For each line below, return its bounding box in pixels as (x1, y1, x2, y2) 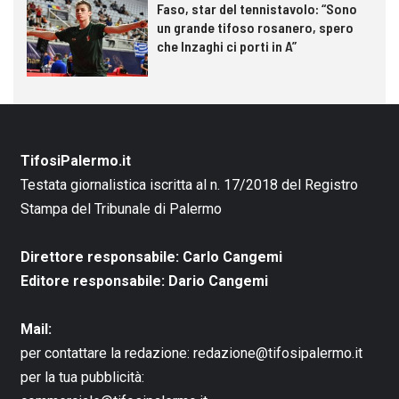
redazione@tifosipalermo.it (192, 344, 362, 362)
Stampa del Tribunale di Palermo (20, 199, 222, 217)
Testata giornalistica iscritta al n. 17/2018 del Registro (20, 175, 358, 193)
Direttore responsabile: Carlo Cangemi (20, 248, 282, 265)
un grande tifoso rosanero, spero (156, 19, 354, 37)
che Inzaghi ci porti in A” (156, 37, 297, 55)
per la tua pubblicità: (20, 368, 144, 386)
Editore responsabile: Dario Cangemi (20, 272, 268, 289)
